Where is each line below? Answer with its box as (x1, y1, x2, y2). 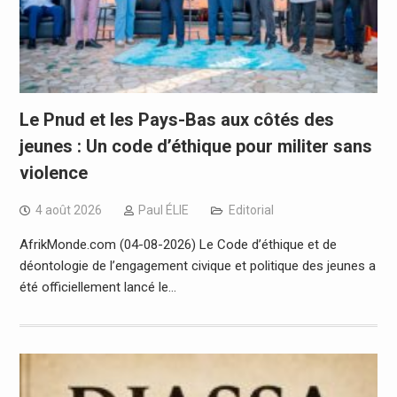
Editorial (228, 202, 274, 217)
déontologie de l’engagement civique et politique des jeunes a (19, 257, 376, 274)
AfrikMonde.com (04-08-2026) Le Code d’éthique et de (19, 236, 337, 253)
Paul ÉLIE (137, 202, 189, 217)
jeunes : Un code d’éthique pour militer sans (19, 135, 372, 157)
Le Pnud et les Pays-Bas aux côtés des (19, 108, 334, 130)
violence (19, 161, 88, 183)
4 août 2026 (35, 202, 102, 217)
